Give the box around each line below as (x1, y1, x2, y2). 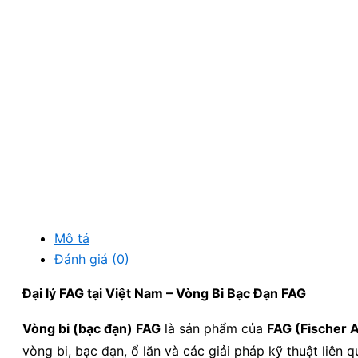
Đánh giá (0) (54, 251, 129, 267)
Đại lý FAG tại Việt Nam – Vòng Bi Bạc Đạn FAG (22, 285, 306, 301)
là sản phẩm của (161, 320, 267, 336)
